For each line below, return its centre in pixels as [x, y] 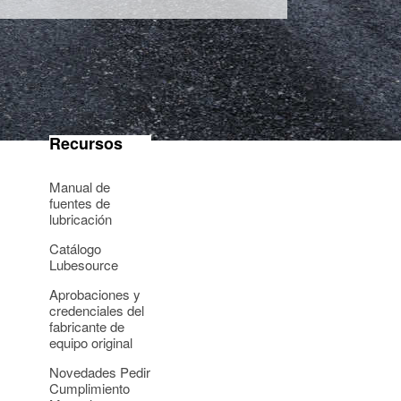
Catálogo [75, 248]
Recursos [86, 143]
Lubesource [84, 264]
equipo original [91, 342]
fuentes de [80, 203]
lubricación [81, 219]
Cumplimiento [90, 388]
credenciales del [97, 310]
